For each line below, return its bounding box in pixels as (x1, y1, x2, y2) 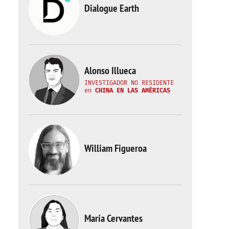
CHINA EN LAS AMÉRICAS (95, 86, 170, 94)
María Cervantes (84, 211, 143, 225)
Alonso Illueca (84, 63, 136, 77)
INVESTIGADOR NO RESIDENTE (84, 79, 174, 86)
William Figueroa (84, 141, 147, 155)
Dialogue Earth (84, 1, 139, 15)
